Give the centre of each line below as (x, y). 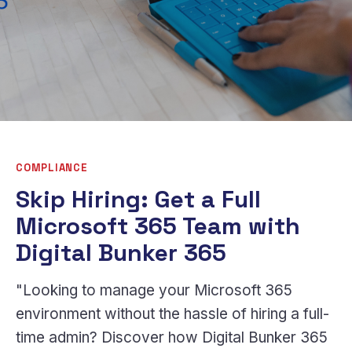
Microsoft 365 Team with (158, 226)
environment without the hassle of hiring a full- (172, 314)
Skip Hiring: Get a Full (138, 199)
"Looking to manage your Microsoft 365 (154, 290)
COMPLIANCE (52, 168)
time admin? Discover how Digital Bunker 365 (172, 337)
